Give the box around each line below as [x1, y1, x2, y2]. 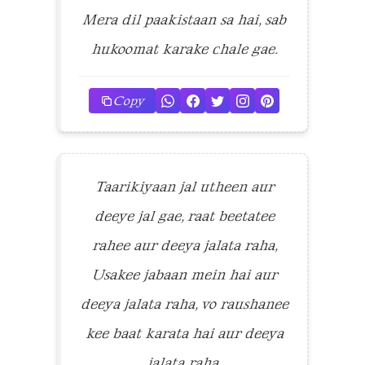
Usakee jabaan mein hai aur [91, 266, 277, 284]
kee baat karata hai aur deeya [85, 324, 284, 343]
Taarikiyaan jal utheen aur [95, 178, 274, 196]
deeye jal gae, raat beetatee [94, 207, 275, 226]
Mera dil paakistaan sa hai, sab [82, 11, 286, 29]
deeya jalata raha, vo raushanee [80, 295, 288, 314]
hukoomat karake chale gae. [90, 40, 278, 59]
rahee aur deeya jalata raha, [91, 236, 277, 255]
